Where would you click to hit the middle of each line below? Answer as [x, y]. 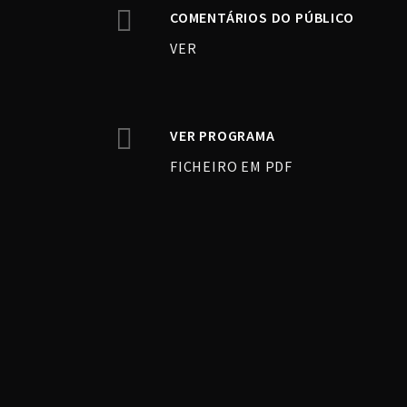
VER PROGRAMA [223, 135]
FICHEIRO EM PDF [231, 166]
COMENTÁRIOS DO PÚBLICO [262, 17]
